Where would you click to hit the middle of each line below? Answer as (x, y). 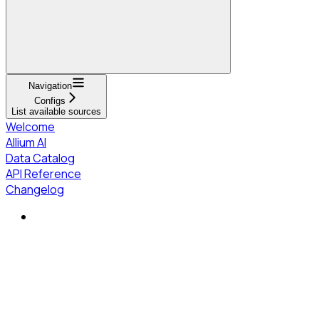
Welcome (30, 126)
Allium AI (26, 142)
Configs (50, 100)
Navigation (50, 85)
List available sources (56, 111)
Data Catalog (40, 158)
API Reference (43, 173)
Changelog (35, 189)
